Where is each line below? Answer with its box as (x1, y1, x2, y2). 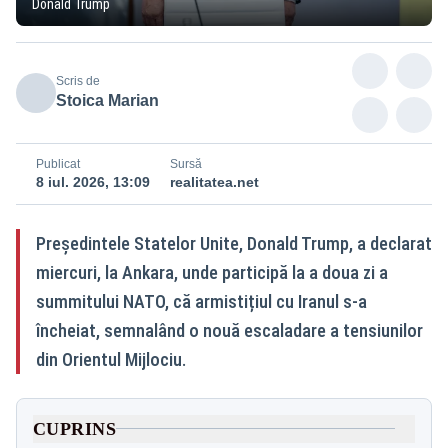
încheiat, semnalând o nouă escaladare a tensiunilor (36, 319, 423, 341)
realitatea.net (170, 173, 259, 190)
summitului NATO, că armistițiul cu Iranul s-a (36, 290, 367, 312)
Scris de (56, 73, 100, 88)
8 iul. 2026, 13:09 (36, 173, 150, 190)
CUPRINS (33, 418, 117, 439)
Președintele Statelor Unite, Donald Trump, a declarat (36, 232, 432, 254)
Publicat (36, 156, 80, 171)
